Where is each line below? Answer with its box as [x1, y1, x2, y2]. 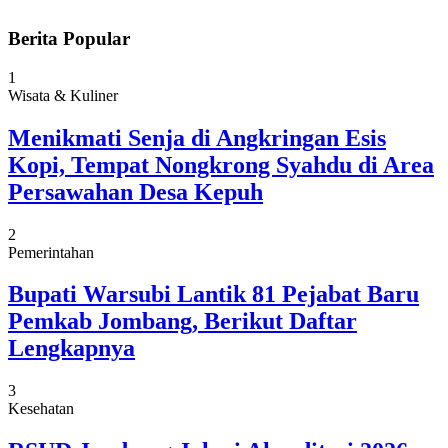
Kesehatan [8, 400, 74, 418]
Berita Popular [8, 27, 130, 49]
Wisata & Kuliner [8, 86, 118, 104]
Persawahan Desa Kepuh [8, 178, 263, 205]
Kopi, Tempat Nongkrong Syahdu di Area [8, 151, 434, 178]
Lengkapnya [8, 335, 135, 362]
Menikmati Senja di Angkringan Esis [8, 124, 386, 151]
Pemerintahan [8, 243, 94, 261]
